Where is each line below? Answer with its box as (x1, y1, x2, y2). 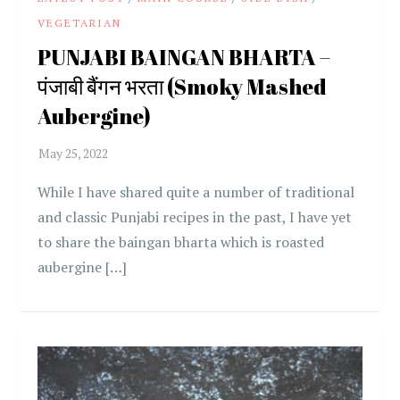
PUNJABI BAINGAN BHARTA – (37, 42, 331, 71)
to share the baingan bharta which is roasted (37, 231, 325, 252)
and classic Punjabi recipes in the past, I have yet (37, 206, 353, 227)
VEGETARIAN (37, 15, 122, 29)
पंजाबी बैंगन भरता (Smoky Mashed (37, 71, 328, 101)
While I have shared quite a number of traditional (37, 181, 355, 202)
